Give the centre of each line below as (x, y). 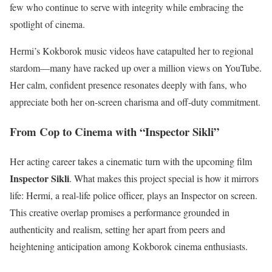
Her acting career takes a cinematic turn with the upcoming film (131, 161)
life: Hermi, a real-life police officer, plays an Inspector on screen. (134, 195)
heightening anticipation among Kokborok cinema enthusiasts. (129, 246)
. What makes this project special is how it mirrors (164, 178)
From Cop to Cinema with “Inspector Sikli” (114, 131)
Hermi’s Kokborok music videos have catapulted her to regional (131, 51)
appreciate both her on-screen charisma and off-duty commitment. (135, 102)
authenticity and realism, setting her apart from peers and (117, 229)
